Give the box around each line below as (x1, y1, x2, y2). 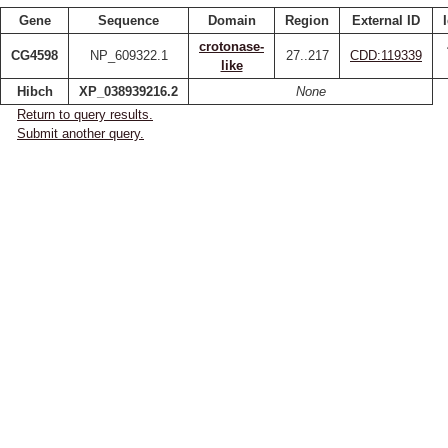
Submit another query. (17, 126, 144, 141)
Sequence (98, 13, 159, 28)
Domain (207, 13, 256, 28)
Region (285, 13, 329, 28)
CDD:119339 (350, 48, 422, 63)
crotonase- (199, 39, 264, 54)
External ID (352, 13, 420, 28)
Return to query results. (17, 107, 153, 122)
